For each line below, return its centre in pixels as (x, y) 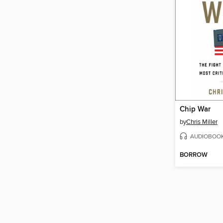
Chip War (195, 110)
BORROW (194, 155)
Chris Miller (202, 122)
